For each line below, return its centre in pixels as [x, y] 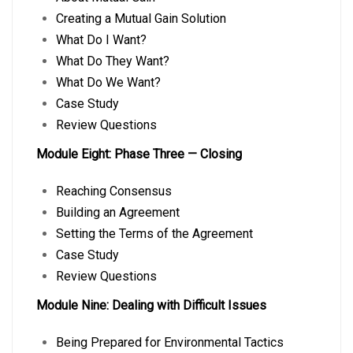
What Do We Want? [108, 82]
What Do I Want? [101, 40]
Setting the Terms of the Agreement [154, 234]
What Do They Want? [113, 61]
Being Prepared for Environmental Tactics [170, 342]
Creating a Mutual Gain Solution [141, 19]
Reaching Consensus [114, 191]
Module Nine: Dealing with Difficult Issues [151, 305]
